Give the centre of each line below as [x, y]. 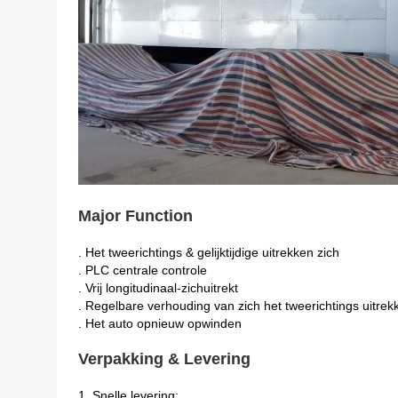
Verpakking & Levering [164, 359]
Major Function [135, 216]
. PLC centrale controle [143, 270]
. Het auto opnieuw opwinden [160, 323]
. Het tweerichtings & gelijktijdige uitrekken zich [209, 252]
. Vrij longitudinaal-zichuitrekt [158, 288]
